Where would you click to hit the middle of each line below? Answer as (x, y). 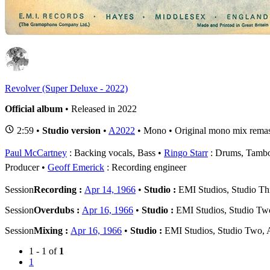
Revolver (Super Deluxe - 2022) (66, 89)
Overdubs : (58, 210)
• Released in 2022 (100, 109)
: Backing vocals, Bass (111, 153)
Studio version (71, 131)
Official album (34, 109)
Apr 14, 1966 (110, 190)
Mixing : (52, 231)
